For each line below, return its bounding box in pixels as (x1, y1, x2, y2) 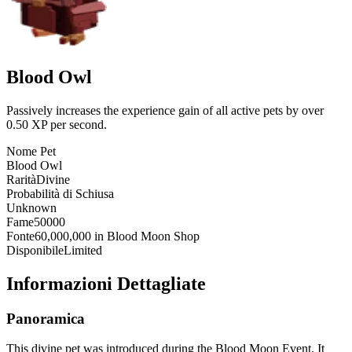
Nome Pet (6, 144, 56, 158)
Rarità (6, 172, 36, 186)
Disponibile (6, 243, 64, 257)
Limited (64, 243, 102, 257)
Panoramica (6, 310, 85, 327)
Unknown (6, 200, 57, 214)
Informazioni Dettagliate (6, 273, 206, 294)
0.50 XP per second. (6, 117, 107, 131)
